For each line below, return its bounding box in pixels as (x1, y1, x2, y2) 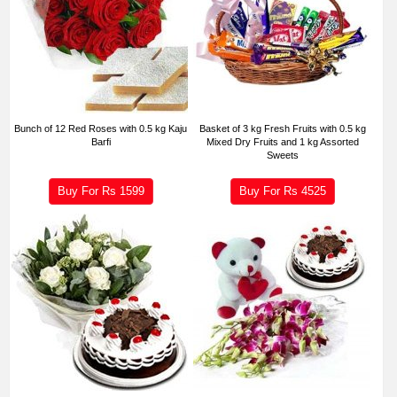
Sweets (267, 149, 300, 160)
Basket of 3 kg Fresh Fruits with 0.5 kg (199, 122, 367, 134)
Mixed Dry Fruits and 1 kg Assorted (206, 136, 360, 147)
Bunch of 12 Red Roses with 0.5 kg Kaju (14, 122, 188, 134)
